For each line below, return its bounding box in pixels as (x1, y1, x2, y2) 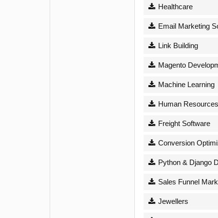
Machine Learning (156, 80, 215, 89)
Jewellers (156, 197, 188, 205)
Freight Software (156, 119, 210, 127)
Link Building (156, 41, 198, 50)
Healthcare (156, 2, 193, 11)
